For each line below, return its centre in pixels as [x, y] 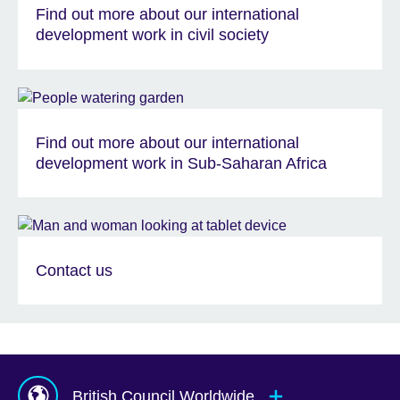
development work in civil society [152, 35]
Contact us [74, 270]
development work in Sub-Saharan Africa [181, 163]
